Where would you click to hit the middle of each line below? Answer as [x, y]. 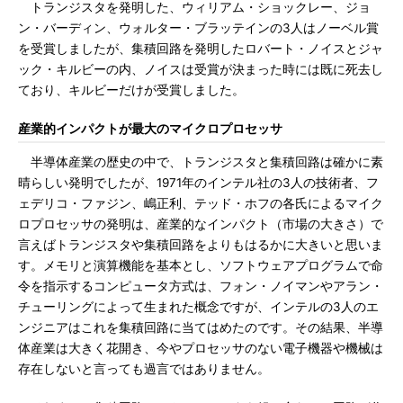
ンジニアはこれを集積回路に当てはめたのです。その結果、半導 [201, 327]
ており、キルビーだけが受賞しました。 [131, 90]
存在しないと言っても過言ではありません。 [144, 369]
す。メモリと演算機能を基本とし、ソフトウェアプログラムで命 [201, 265]
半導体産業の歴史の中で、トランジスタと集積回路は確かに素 [201, 162]
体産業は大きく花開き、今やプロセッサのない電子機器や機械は [201, 348]
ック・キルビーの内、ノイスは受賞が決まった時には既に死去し [201, 69]
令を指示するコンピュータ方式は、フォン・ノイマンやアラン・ [201, 286]
